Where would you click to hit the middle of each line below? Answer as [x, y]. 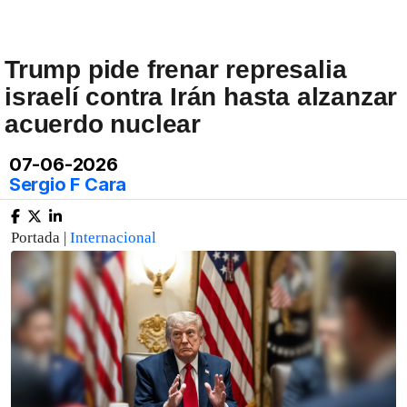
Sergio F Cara [68, 184]
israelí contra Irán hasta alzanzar [201, 97]
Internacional [113, 238]
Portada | [40, 238]
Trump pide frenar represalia [176, 69]
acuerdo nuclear [103, 124]
